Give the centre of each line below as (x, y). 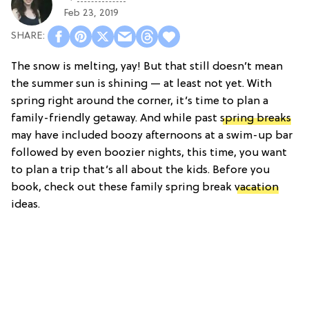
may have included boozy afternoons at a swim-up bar (152, 136)
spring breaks (256, 118)
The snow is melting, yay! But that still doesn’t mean (147, 67)
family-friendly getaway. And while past (116, 118)
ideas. (26, 205)
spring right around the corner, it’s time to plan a (140, 101)
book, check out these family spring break (123, 187)
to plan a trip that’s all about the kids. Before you (140, 170)
